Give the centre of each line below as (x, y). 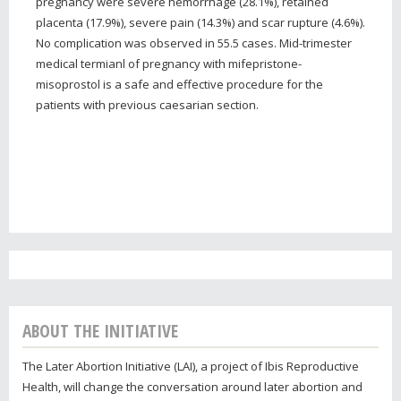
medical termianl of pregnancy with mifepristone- (169, 63)
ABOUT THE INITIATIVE (100, 330)
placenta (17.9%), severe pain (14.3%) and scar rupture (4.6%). (200, 22)
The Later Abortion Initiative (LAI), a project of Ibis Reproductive (191, 367)
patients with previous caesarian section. (147, 104)
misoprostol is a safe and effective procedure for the (179, 84)
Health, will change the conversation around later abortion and (192, 387)
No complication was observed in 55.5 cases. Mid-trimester (194, 43)
